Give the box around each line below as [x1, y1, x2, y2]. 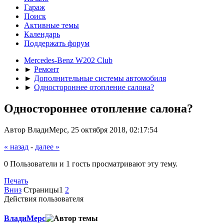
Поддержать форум [24, 39, 89, 47]
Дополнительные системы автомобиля [34, 74, 166, 82]
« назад [4, 142, 28, 151]
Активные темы [24, 21, 79, 29]
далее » [35, 142, 59, 151]
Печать [4, 176, 28, 185]
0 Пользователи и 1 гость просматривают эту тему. [4, 159, 177, 168]
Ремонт [34, 65, 59, 73]
